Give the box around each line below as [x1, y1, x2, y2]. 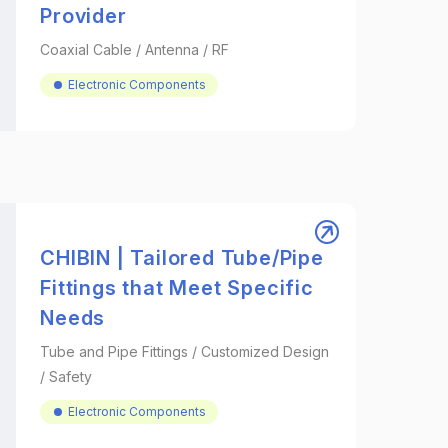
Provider [40, 4, 127, 28]
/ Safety [40, 368, 93, 385]
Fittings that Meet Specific [40, 276, 314, 300]
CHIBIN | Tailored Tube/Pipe [40, 246, 324, 270]
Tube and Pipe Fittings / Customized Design [40, 343, 330, 360]
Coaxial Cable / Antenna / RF [40, 41, 230, 58]
